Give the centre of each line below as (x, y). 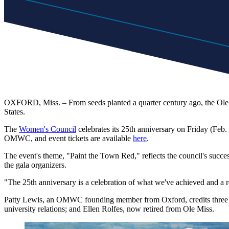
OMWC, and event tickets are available (68, 138)
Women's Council (48, 129)
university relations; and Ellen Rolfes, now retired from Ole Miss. (109, 209)
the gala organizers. (35, 165)
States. (15, 111)
